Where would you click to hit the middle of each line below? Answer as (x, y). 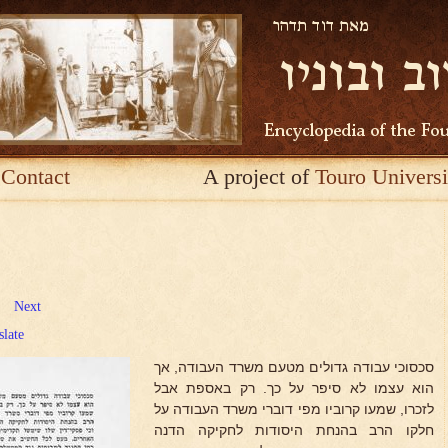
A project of (259, 176)
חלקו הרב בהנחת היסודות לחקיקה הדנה (294, 430)
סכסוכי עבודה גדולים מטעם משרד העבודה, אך (294, 367)
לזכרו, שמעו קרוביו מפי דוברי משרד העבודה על (294, 409)
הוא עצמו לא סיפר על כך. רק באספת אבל (294, 388)
